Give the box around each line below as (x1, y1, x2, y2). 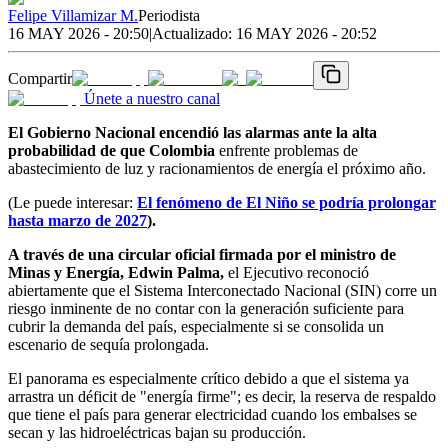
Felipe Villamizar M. (8, 6, 138, 24)
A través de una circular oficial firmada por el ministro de (8, 245, 396, 263)
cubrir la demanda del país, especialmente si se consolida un (8, 317, 384, 335)
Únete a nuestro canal (84, 89, 220, 107)
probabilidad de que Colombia (8, 141, 215, 159)
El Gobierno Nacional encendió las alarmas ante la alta (8, 123, 377, 141)
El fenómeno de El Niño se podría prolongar (137, 193, 436, 211)
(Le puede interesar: (8, 193, 137, 211)
